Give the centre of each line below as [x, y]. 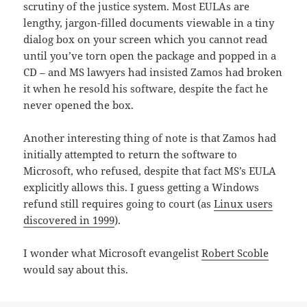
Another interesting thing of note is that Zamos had [150, 138]
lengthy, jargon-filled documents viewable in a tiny [149, 23]
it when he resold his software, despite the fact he [146, 89]
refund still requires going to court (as [119, 204]
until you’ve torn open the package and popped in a [150, 56]
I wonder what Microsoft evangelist [113, 253]
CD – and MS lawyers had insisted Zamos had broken [153, 72]
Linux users [244, 204]
